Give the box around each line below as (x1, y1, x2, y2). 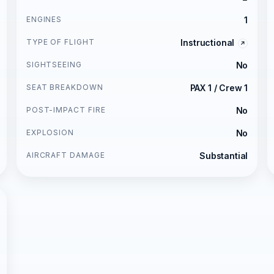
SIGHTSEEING (26, 59, 83, 69)
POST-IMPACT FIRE (26, 105, 106, 114)
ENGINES (26, 14, 62, 24)
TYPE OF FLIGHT (26, 37, 95, 46)
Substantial (199, 150, 248, 161)
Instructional (180, 37, 235, 48)
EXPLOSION (26, 127, 75, 137)
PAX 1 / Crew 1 (190, 82, 248, 93)
